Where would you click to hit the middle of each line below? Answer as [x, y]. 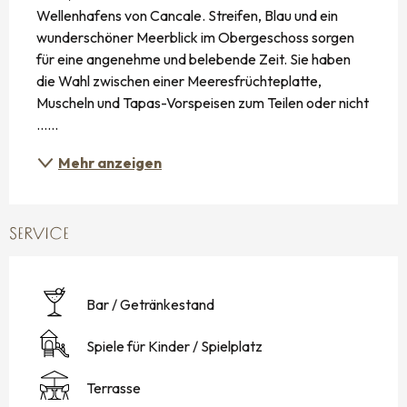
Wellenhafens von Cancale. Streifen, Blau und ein [187, 15]
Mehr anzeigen [110, 162]
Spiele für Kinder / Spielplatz [174, 346]
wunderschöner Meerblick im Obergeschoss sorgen [195, 37]
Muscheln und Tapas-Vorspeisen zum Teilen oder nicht [203, 102]
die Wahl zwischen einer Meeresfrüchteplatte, [179, 80]
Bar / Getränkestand [150, 304]
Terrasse [114, 387]
